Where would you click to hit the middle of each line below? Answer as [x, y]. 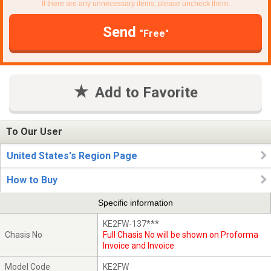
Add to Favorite [146, 92]
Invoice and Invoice [139, 245]
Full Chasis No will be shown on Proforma [181, 234]
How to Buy [32, 180]
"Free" [154, 33]
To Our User [34, 132]
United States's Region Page [72, 156]
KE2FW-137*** [131, 224]
